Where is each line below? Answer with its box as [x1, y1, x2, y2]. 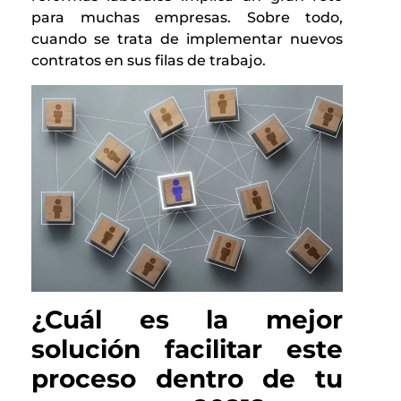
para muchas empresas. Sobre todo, [31, 9, 343, 27]
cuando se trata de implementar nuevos [31, 30, 343, 48]
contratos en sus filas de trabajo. [31, 52, 266, 70]
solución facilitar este [31, 333, 343, 364]
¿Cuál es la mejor [31, 303, 343, 335]
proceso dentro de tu [31, 363, 343, 394]
